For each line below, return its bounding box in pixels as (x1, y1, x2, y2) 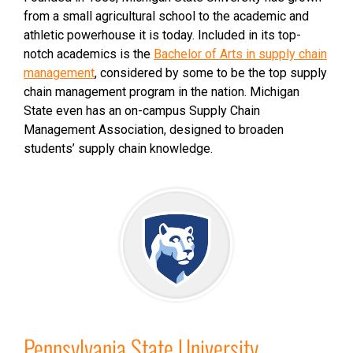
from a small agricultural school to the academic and (24, 9, 309, 24)
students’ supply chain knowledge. (24, 141, 213, 156)
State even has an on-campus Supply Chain (24, 103, 260, 118)
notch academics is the (24, 46, 154, 61)
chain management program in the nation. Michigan (24, 84, 299, 99)
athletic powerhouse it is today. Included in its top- (24, 28, 301, 43)
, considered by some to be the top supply (95, 65, 327, 80)
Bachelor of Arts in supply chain (154, 46, 327, 61)
